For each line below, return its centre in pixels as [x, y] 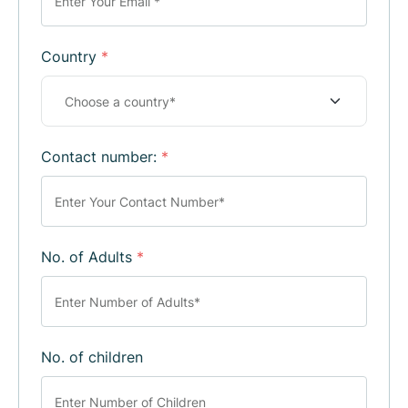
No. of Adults [89, 257]
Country [71, 57]
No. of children [92, 357]
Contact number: [101, 157]
